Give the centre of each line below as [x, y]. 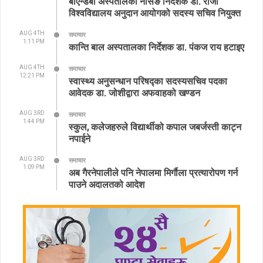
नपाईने [80, 139]
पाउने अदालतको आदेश [107, 184]
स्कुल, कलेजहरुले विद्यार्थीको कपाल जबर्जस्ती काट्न [155, 127]
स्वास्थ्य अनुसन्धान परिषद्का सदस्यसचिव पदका [148, 81]
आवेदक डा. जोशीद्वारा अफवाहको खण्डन [134, 93]
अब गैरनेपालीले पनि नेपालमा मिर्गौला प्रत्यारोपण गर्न [153, 173]
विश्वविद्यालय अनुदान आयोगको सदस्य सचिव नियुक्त [155, 13]
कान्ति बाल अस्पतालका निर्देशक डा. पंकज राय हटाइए [156, 47]
